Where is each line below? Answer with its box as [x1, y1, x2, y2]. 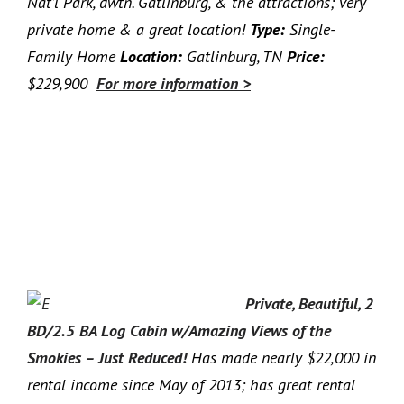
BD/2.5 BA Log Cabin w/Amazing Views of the [27, 319, 331, 341]
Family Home [27, 45, 120, 67]
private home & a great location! [27, 18, 250, 40]
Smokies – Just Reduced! [27, 346, 187, 368]
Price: [287, 45, 325, 67]
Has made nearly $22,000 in [187, 346, 376, 368]
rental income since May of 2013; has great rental [27, 373, 355, 395]
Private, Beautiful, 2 [245, 292, 373, 314]
